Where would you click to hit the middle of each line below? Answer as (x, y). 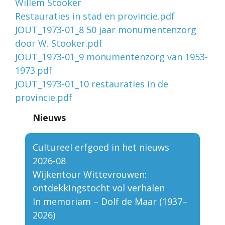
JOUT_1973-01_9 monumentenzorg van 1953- (111, 57)
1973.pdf (34, 71)
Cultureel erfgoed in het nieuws (101, 147)
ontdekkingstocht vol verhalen (99, 188)
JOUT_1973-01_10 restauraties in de (92, 84)
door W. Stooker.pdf (59, 43)
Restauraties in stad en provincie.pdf (95, 16)
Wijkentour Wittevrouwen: (90, 175)
